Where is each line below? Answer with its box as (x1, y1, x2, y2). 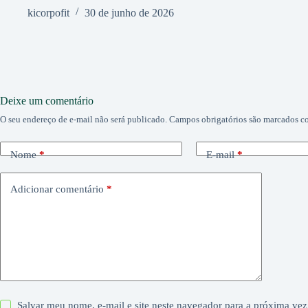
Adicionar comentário (10, 184, 104, 195)
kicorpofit (27, 6, 69, 19)
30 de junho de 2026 (85, 6, 174, 19)
